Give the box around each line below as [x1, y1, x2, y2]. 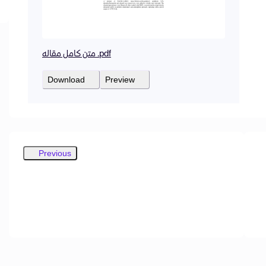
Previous [39, 148, 71, 158]
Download [47, 74, 85, 84]
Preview [105, 74, 135, 84]
